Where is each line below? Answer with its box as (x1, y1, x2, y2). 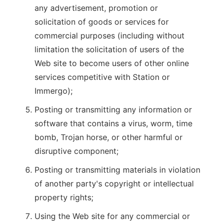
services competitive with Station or (35, 72, 170, 82)
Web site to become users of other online (35, 58, 189, 68)
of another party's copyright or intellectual (35, 179, 194, 188)
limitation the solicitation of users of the (35, 44, 184, 54)
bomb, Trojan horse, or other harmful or (35, 132, 183, 142)
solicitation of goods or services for (35, 17, 169, 27)
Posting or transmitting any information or (35, 105, 192, 114)
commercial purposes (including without (35, 31, 184, 40)
